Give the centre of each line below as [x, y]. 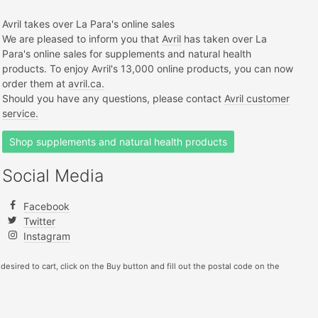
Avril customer [257, 99]
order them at [35, 84]
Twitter [39, 221]
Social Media [53, 176]
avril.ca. [86, 84]
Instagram [46, 236]
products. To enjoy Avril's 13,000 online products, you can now [147, 69]
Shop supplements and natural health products [118, 141]
